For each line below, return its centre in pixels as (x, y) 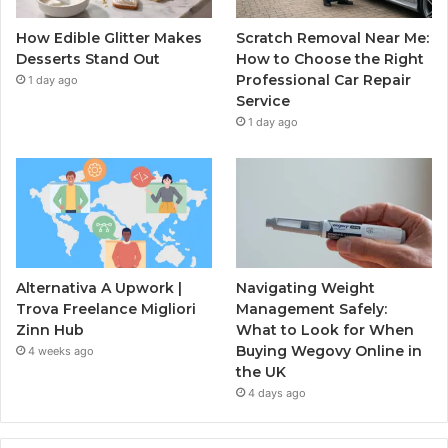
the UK (261, 372)
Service (263, 100)
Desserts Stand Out (88, 58)
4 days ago (277, 393)
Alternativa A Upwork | (99, 288)
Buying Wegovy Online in (329, 351)
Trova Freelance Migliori (106, 309)
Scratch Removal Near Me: (333, 37)
